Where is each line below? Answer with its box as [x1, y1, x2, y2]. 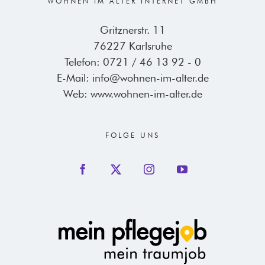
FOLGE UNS [105, 130, 160, 140]
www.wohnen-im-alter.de [90, 87, 202, 100]
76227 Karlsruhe [93, 39, 172, 52]
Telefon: [64, 55, 103, 68]
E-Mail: [56, 71, 92, 84]
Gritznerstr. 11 [99, 23, 166, 36]
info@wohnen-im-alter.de [92, 71, 209, 84]
